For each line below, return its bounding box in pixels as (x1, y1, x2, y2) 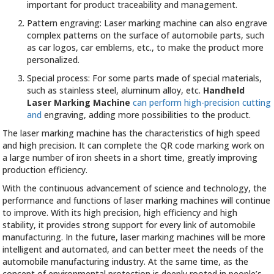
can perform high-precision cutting (130, 97, 272, 109)
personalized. (27, 54, 80, 66)
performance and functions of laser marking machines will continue (2, 194, 271, 207)
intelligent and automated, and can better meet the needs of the (2, 243, 264, 256)
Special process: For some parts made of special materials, (27, 72, 262, 84)
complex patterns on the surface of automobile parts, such (27, 29, 265, 42)
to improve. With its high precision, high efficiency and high (2, 207, 238, 219)
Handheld (203, 84, 245, 97)
